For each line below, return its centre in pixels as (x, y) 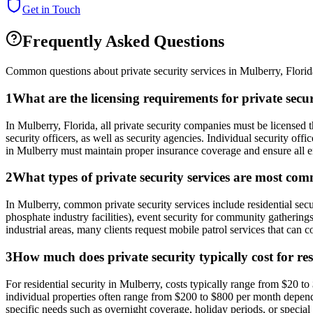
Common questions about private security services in (123, 71)
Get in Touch (51, 10)
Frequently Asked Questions (123, 42)
